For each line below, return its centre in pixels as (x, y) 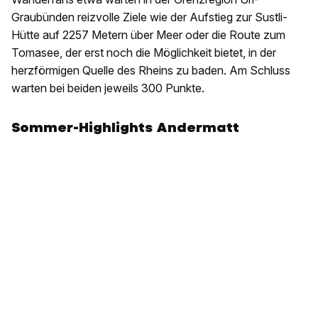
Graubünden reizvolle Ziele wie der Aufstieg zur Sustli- (149, 17)
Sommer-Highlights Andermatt (125, 128)
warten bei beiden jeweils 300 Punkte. (108, 88)
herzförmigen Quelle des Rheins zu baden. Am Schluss (151, 71)
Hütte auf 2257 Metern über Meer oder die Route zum (148, 35)
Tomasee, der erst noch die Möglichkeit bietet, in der (144, 53)
